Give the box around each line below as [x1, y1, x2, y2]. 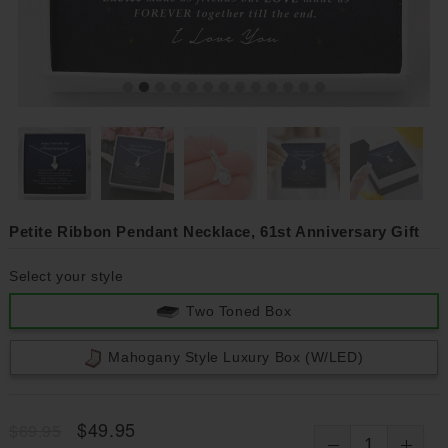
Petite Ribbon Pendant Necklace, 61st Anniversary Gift [8, 223, 420, 240]
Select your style [8, 268, 124, 284]
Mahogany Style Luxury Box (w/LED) [108, 349, 364, 365]
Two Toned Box [186, 303, 292, 319]
